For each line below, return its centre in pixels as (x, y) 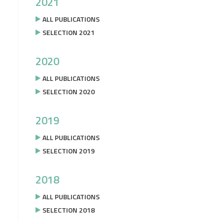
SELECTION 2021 (69, 32)
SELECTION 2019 (69, 151)
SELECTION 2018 (69, 210)
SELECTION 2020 (69, 92)
